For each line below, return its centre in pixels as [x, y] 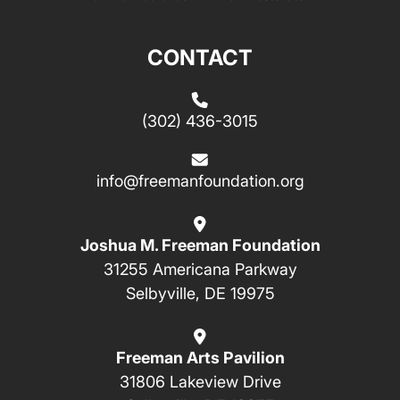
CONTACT [200, 57]
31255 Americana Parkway [200, 269]
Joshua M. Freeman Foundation [200, 245]
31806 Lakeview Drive [200, 382]
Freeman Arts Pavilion [200, 358]
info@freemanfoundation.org [200, 181]
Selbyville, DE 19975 [200, 293]
